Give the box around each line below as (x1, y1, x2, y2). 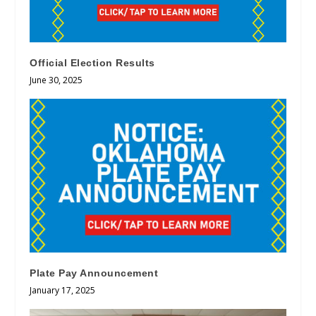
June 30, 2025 (30, 74, 83, 87)
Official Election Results (30, 57, 155, 69)
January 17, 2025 (30, 284, 96, 297)
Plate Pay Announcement (30, 267, 159, 279)
